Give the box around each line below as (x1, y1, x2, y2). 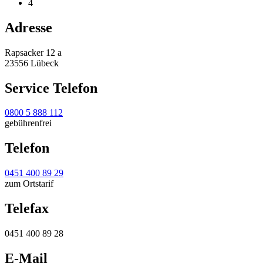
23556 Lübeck (5, 58, 59, 68)
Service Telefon (5, 80, 97, 96)
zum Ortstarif (5, 178, 53, 189)
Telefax (5, 201, 49, 217)
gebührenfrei (5, 118, 52, 129)
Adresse (5, 19, 52, 35)
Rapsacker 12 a (5, 47, 62, 58)
